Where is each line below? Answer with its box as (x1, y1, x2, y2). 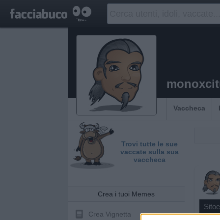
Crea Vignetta (88, 210, 131, 218)
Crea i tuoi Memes (98, 190, 155, 198)
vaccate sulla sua (120, 148, 179, 156)
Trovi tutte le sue (121, 140, 178, 148)
